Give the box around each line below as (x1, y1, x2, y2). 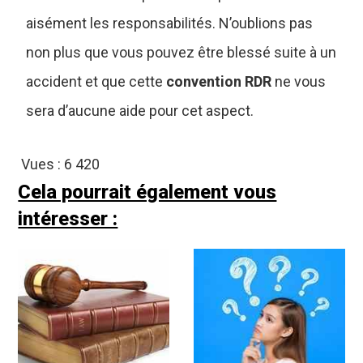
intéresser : (18, 207, 118, 230)
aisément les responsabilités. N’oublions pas (26, 14, 314, 32)
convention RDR (166, 72, 272, 90)
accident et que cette (26, 72, 167, 90)
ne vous (271, 72, 327, 90)
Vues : (21, 155, 65, 173)
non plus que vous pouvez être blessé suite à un (26, 43, 337, 61)
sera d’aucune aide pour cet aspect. (26, 101, 254, 119)
